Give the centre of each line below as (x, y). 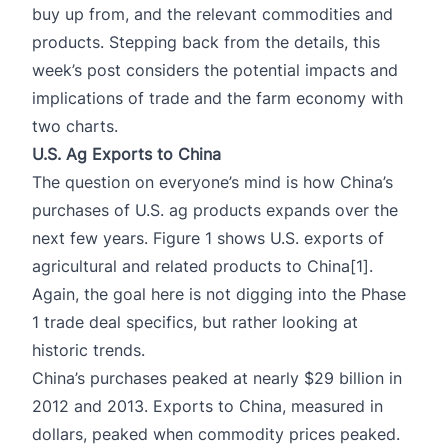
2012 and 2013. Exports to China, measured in (207, 405)
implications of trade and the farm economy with (217, 97)
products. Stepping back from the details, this (206, 41)
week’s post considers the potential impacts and (215, 69)
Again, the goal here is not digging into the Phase (219, 293)
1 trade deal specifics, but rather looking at (195, 321)
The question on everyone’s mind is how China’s (212, 181)
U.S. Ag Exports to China (126, 153)
